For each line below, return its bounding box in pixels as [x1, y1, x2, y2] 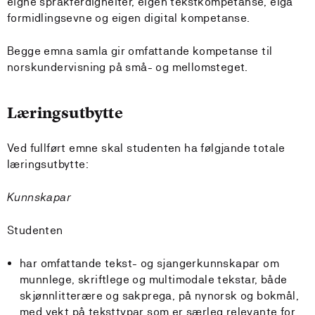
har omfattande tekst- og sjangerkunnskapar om [20, 257, 279, 270]
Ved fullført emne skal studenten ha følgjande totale [7, 141, 285, 155]
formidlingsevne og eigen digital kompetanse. [7, 11, 250, 25]
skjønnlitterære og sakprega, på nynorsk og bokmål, [20, 289, 299, 302]
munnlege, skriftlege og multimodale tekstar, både [20, 273, 288, 286]
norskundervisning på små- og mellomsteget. [7, 60, 248, 74]
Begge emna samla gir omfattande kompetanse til [7, 44, 273, 58]
